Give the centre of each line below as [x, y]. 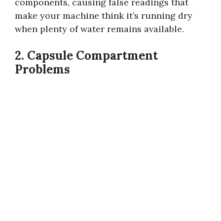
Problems [42, 69]
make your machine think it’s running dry [104, 15]
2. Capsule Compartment [86, 55]
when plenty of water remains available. [99, 29]
